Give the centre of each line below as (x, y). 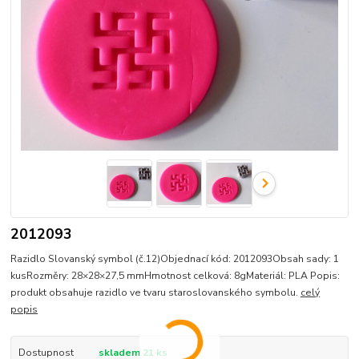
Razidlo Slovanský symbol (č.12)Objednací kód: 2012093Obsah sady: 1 (175, 258)
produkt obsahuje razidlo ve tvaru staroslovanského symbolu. (156, 292)
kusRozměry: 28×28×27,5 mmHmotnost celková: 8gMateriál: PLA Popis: (175, 275)
